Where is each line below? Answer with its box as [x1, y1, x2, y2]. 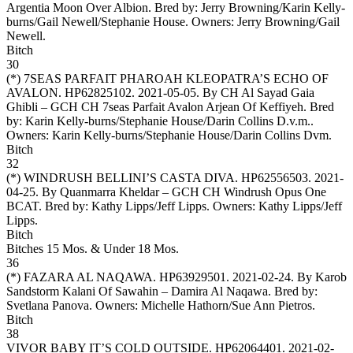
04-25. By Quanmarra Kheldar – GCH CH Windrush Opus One [6, 184, 326, 199]
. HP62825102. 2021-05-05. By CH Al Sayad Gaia [58, 85, 314, 99]
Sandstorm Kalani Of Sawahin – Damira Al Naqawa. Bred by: [6, 284, 318, 298]
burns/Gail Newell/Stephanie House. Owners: [6, 14, 237, 28]
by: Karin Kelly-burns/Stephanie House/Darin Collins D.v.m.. [6, 113, 314, 128]
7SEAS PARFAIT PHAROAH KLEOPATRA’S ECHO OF [24, 71, 329, 85]
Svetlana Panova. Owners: [6, 298, 141, 312]
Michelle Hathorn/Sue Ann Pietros [141, 298, 312, 312]
